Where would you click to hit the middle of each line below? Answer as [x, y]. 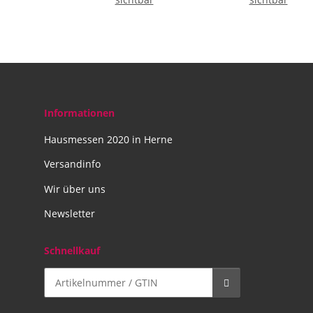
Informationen [79, 112]
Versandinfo [72, 164]
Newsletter [70, 214]
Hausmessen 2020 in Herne [108, 140]
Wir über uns [75, 189]
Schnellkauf [72, 251]
